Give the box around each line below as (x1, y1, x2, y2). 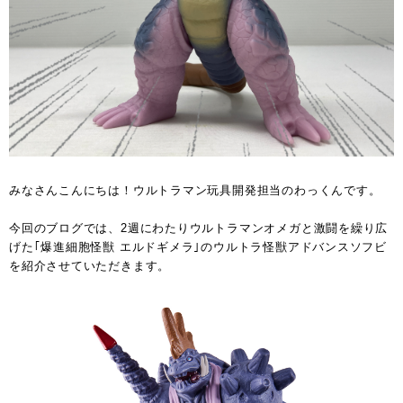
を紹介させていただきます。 (9, 259, 171, 273)
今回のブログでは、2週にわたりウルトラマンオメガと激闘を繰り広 (9, 221, 389, 236)
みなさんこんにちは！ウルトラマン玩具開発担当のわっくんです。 (9, 184, 381, 198)
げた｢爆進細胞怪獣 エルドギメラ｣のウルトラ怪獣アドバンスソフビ (9, 240, 387, 255)
